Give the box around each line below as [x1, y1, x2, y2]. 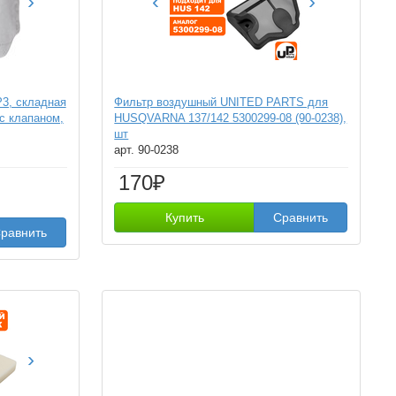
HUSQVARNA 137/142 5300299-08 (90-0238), [114, 111, 347, 125]
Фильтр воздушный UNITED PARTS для [114, 95, 329, 109]
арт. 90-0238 [114, 143, 179, 156]
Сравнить [273, 210, 329, 225]
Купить [164, 210, 204, 225]
